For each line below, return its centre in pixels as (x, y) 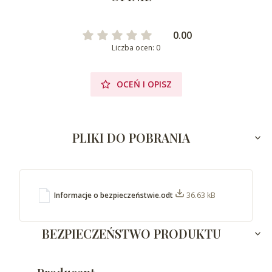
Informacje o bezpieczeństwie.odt (114, 195)
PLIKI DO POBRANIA (131, 138)
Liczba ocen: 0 (136, 48)
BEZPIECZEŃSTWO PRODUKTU (131, 234)
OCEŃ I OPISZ (144, 84)
